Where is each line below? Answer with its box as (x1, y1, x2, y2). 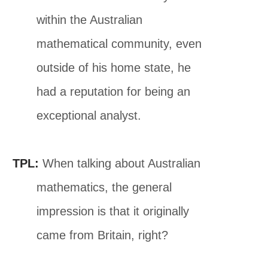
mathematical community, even (36, 36, 202, 50)
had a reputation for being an (36, 84, 191, 98)
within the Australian (36, 13, 143, 26)
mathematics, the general (36, 180, 172, 194)
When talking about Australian (39, 156, 201, 170)
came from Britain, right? (36, 228, 169, 242)
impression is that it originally (36, 204, 190, 218)
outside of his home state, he (36, 60, 191, 74)
